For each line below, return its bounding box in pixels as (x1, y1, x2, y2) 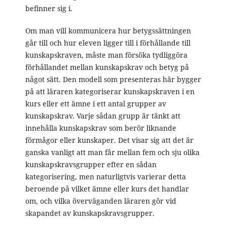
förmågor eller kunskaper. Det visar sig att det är (25, 135, 194, 145)
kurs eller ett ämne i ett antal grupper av (25, 99, 166, 109)
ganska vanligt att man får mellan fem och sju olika (25, 147, 200, 158)
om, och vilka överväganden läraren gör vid (25, 196, 176, 206)
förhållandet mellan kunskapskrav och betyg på (25, 62, 189, 72)
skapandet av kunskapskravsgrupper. (25, 208, 155, 218)
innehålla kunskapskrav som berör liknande (25, 123, 176, 133)
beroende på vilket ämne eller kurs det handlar (25, 184, 189, 194)
